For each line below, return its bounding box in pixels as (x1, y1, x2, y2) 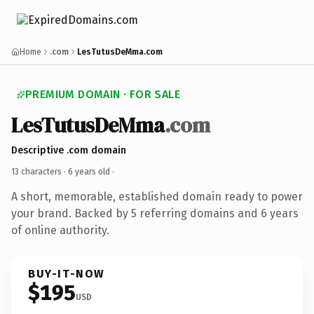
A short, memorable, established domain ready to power (11, 189, 303, 203)
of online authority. (11, 223, 109, 237)
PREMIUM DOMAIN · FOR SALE (25, 88, 180, 101)
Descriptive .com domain (11, 144, 126, 156)
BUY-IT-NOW (28, 266, 105, 280)
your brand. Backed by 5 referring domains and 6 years (11, 206, 299, 220)
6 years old (68, 166, 110, 177)
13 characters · (11, 166, 68, 177)
